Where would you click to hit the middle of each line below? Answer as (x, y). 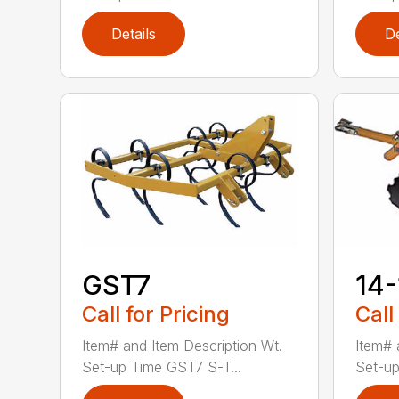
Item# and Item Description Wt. (183, 346)
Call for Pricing (156, 314)
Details (134, 34)
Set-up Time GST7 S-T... (162, 367)
